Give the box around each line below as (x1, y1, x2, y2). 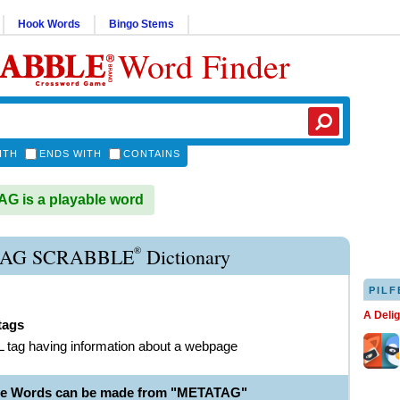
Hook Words (18, 18, 80, 30)
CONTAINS (123, 148, 180, 159)
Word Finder (118, 43, 290, 88)
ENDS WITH (39, 148, 102, 159)
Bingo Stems (109, 18, 174, 30)
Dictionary (141, 244, 230, 270)
